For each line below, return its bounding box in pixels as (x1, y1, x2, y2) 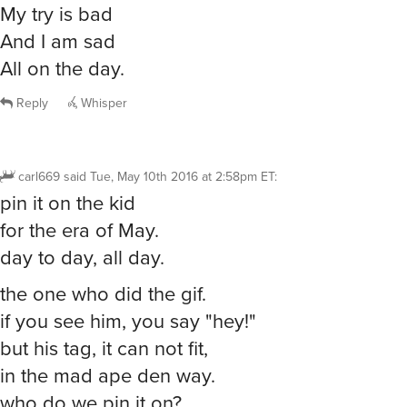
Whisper (77, 93, 127, 113)
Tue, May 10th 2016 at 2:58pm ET (90, 166, 274, 186)
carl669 (18, 166, 60, 186)
